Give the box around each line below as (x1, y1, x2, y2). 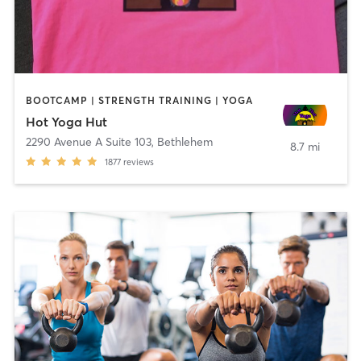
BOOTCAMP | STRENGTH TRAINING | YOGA (25, 94, 253, 107)
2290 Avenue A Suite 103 (25, 134, 151, 149)
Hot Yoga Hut (25, 113, 107, 130)
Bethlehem (156, 134, 213, 149)
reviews (122, 156, 154, 168)
